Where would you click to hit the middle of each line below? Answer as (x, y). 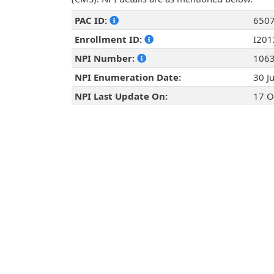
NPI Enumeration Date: (128, 77)
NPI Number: (106, 58)
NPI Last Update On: (121, 96)
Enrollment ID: (109, 39)
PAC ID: (92, 20)
